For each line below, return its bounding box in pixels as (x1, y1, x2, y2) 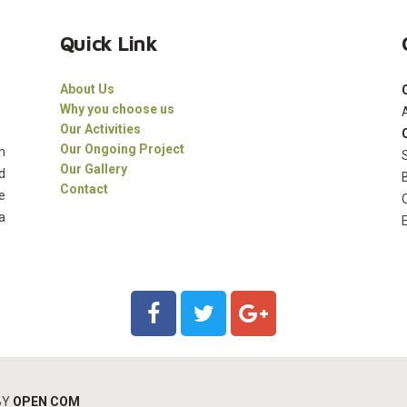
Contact (59, 181, 108, 196)
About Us (59, 81, 114, 96)
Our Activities (59, 121, 141, 136)
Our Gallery (59, 161, 127, 176)
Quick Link (59, 30, 158, 55)
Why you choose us (59, 101, 174, 116)
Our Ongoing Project (59, 141, 184, 156)
